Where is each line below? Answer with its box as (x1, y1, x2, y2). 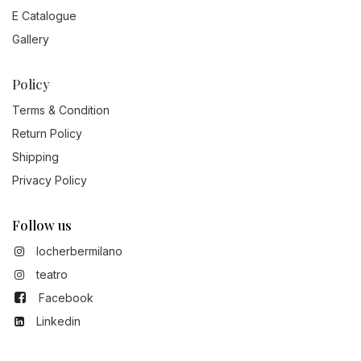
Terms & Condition (12, 102, 110, 117)
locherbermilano (35, 243, 122, 258)
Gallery (12, 31, 49, 46)
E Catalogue (12, 8, 77, 23)
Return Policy (12, 126, 82, 140)
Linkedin (36, 313, 81, 328)
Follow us (12, 215, 72, 234)
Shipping (12, 149, 59, 164)
